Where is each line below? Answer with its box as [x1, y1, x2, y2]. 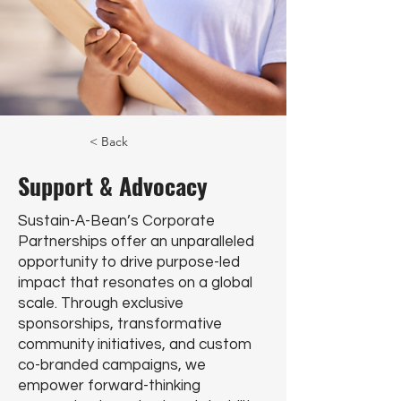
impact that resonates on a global [18, 275, 252, 291]
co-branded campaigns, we [18, 357, 206, 373]
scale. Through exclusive [18, 295, 183, 311]
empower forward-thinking [18, 378, 200, 394]
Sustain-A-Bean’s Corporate [18, 213, 215, 229]
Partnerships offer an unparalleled [18, 234, 254, 250]
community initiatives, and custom [18, 337, 252, 353]
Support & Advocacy [18, 168, 208, 203]
